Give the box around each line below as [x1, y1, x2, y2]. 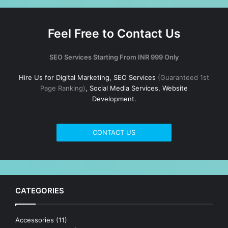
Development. [92, 95, 136, 103]
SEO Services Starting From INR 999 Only [49, 53, 179, 62]
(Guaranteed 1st [158, 73, 209, 82]
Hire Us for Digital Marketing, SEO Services [19, 73, 158, 82]
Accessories [15, 215, 54, 224]
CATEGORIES [15, 185, 64, 195]
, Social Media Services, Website [85, 84, 188, 93]
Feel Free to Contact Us [47, 26, 181, 41]
